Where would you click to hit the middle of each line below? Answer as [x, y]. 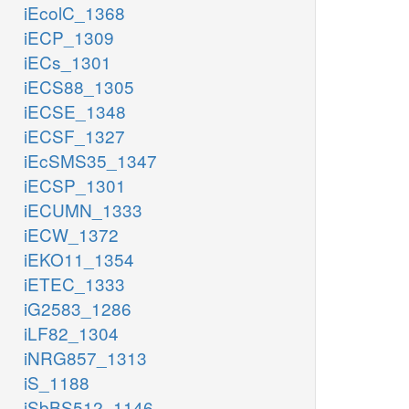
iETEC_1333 [74, 284]
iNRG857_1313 [85, 358]
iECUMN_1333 [83, 210]
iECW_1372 [71, 235]
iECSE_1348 [75, 111]
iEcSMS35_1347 [90, 161]
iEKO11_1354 [79, 259]
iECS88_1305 [79, 87]
